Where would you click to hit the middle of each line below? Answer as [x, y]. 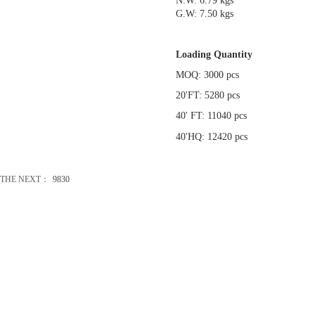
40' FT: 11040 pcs [234, 116]
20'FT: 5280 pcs [239, 95]
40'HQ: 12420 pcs [216, 137]
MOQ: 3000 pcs [224, 75]
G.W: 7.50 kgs [214, 14]
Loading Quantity [214, 54]
